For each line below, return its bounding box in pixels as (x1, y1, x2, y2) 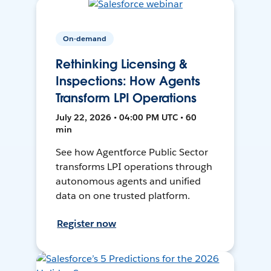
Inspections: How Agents (56, 73, 200, 90)
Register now (57, 217, 117, 230)
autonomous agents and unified (56, 175, 201, 188)
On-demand (63, 33, 107, 44)
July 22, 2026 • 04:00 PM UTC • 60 (56, 112, 197, 123)
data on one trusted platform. (56, 189, 190, 203)
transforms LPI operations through (56, 160, 212, 174)
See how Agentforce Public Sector (56, 146, 208, 159)
